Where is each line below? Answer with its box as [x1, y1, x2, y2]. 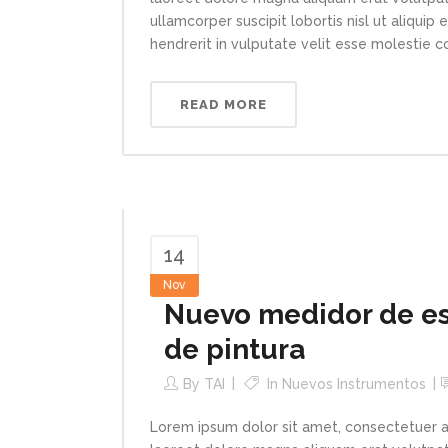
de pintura [164, 333, 305, 367]
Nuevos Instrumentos [282, 376, 426, 393]
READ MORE [180, 97, 267, 113]
